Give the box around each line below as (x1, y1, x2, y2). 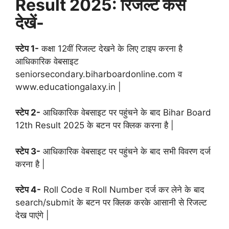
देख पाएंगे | (15, 210, 49, 221)
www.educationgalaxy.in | (15, 81, 121, 92)
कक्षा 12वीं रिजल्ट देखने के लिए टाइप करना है (39, 43, 182, 54)
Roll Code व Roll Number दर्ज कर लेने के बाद (41, 185, 204, 195)
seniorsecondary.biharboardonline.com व (15, 68, 182, 79)
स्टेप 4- (15, 185, 41, 195)
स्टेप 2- (15, 107, 40, 118)
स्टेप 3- (15, 146, 40, 156)
